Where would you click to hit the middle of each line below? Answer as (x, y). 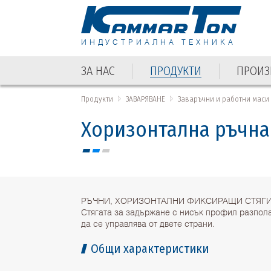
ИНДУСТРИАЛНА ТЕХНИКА (159, 42)
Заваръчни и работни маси (224, 99)
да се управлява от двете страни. (148, 223)
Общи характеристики (150, 248)
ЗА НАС (98, 70)
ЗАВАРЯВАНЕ (146, 99)
